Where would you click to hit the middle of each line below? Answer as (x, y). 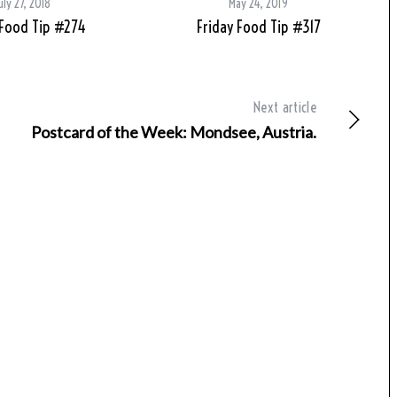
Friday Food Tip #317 (258, 27)
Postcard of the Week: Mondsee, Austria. (174, 132)
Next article (285, 108)
